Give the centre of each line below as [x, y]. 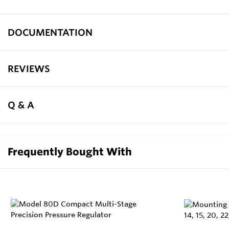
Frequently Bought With [70, 152]
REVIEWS [29, 68]
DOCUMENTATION [50, 32]
